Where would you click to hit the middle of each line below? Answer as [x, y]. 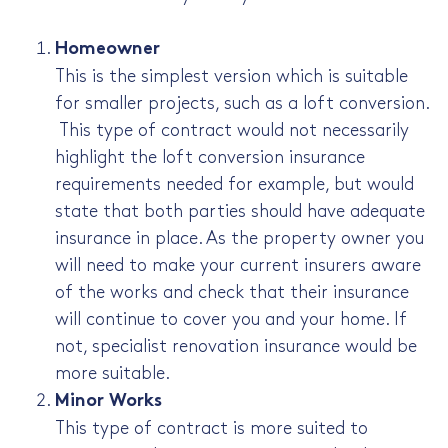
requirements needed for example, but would [234, 185]
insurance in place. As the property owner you [239, 239]
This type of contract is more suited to [211, 429]
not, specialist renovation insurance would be [236, 347]
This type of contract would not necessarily [232, 131]
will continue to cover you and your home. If [231, 320]
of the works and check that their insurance [232, 293]
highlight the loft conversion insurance [210, 158]
